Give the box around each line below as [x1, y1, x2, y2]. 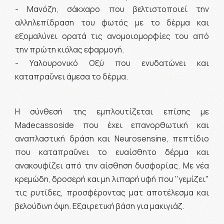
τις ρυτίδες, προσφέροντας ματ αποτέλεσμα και [15, 186, 209, 198]
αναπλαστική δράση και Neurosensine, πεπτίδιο [15, 132, 209, 144]
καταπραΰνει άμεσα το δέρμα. [15, 70, 128, 82]
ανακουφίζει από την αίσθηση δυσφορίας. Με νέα [15, 159, 209, 171]
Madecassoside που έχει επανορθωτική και [15, 119, 209, 130]
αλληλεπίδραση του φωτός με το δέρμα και [15, 16, 209, 28]
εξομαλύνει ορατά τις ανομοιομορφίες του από [15, 30, 209, 41]
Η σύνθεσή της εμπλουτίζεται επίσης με [15, 105, 209, 117]
